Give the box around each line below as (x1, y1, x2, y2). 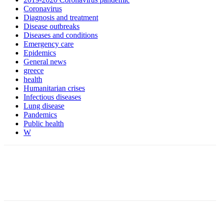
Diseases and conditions (24, 30, 98, 39)
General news (24, 57, 66, 66)
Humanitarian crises (24, 83, 85, 92)
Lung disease (24, 101, 64, 110)
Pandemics (24, 110, 57, 119)
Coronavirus (24, 4, 62, 13)
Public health (24, 119, 64, 128)
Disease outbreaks (24, 22, 80, 30)
